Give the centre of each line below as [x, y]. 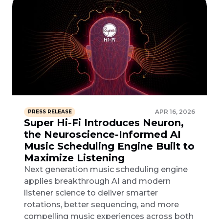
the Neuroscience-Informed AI [102, 135]
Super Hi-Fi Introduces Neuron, [104, 123]
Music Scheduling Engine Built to [109, 146]
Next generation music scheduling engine [106, 170]
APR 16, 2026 [175, 111]
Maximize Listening [74, 158]
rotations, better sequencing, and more [101, 205]
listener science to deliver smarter [91, 193]
